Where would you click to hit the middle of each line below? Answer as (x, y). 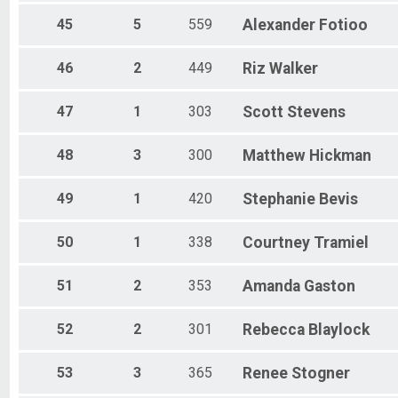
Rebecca (274, 330)
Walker (294, 69)
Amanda (271, 287)
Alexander (279, 25)
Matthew (274, 156)
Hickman (340, 156)
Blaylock (339, 330)
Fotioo (343, 25)
